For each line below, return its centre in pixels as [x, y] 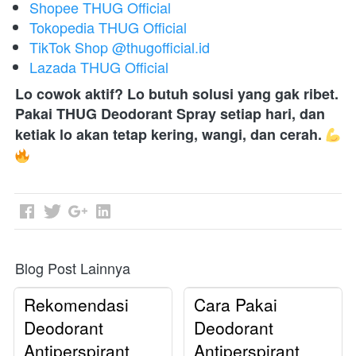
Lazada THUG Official [99, 67]
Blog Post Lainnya [73, 268]
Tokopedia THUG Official [108, 27]
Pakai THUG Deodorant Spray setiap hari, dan [170, 114]
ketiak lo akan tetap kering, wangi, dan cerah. [168, 135]
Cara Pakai [236, 305]
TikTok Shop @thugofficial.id [120, 47]
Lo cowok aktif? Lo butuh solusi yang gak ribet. [177, 94]
